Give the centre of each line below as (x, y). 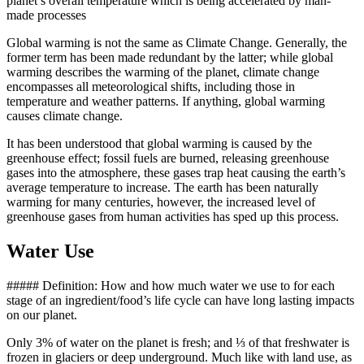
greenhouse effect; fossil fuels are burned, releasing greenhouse (168, 158)
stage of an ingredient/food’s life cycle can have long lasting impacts (180, 300)
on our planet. (42, 314)
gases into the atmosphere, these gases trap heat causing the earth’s (176, 172)
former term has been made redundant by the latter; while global (170, 57)
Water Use (50, 251)
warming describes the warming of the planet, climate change (163, 71)
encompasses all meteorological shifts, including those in (151, 86)
